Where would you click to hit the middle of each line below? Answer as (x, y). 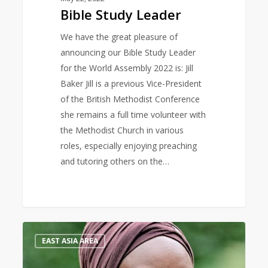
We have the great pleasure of (119, 37)
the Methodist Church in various (122, 130)
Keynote (39, 229)
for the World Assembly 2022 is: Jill (127, 68)
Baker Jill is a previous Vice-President (131, 84)
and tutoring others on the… (115, 162)
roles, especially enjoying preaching (129, 146)
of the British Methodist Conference (130, 99)
